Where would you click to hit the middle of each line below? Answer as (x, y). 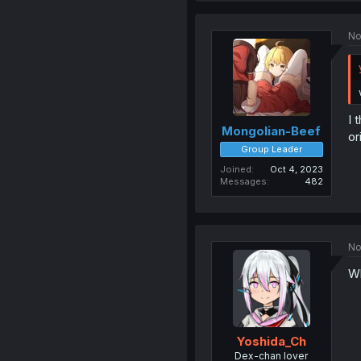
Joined (235, 169)
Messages (243, 181)
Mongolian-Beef (272, 131)
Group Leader (271, 149)
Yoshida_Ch (271, 341)
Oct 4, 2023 (296, 169)
